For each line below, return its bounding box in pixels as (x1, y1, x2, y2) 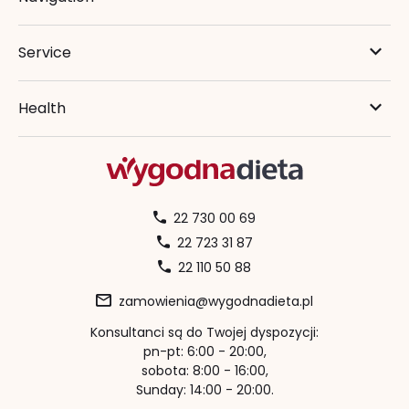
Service (18, 42, 71, 64)
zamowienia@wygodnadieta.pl (119, 292, 313, 311)
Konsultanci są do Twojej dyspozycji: (90, 323, 319, 342)
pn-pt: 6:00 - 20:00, (142, 342, 267, 362)
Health (18, 98, 66, 120)
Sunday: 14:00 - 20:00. (135, 381, 274, 400)
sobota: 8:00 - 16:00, (141, 362, 268, 381)
